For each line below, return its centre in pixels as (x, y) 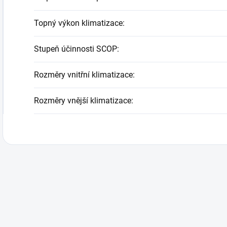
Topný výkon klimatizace (78, 23)
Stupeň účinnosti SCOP (75, 49)
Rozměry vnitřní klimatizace (83, 75)
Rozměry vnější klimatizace (83, 101)
